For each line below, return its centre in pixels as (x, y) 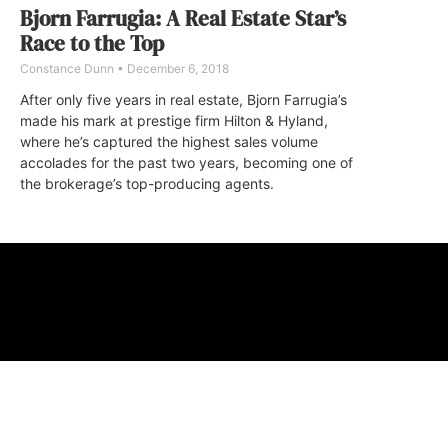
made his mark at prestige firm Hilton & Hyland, (174, 120)
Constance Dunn (68, 68)
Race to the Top (92, 43)
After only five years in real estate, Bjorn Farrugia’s (183, 99)
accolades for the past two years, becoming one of (186, 162)
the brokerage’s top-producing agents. (147, 183)
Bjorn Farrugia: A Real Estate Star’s (183, 18)
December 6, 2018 (176, 68)
